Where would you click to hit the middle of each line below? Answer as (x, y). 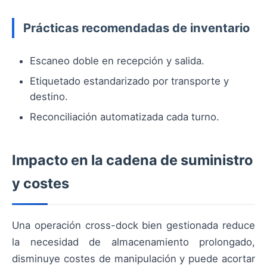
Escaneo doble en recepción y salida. (117, 61)
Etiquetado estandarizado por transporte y (129, 81)
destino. (49, 97)
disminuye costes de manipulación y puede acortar (133, 259)
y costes (41, 184)
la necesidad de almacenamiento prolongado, (133, 242)
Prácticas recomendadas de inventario (136, 28)
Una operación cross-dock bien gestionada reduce (133, 226)
